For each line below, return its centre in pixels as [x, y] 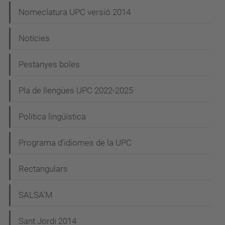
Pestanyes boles [49, 65]
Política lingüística [52, 117]
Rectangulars [43, 169]
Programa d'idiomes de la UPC [75, 143]
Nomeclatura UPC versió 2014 [75, 12]
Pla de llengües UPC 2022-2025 [76, 91]
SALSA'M [36, 195]
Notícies [34, 38]
